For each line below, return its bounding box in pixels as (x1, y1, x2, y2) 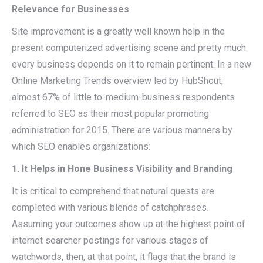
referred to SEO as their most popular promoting (12, 108, 209, 119)
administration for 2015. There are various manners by (12, 124, 232, 136)
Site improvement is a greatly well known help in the (12, 26, 225, 37)
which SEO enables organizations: (12, 141, 150, 152)
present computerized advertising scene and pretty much (12, 42, 246, 53)
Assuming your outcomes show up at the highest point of (12, 218, 245, 230)
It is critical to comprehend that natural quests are (12, 186, 214, 197)
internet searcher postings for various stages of (12, 235, 208, 246)
